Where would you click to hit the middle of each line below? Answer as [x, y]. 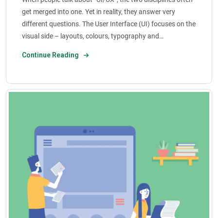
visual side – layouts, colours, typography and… [92, 36]
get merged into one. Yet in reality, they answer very [98, 11]
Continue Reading [51, 55]
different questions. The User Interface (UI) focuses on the [109, 24]
